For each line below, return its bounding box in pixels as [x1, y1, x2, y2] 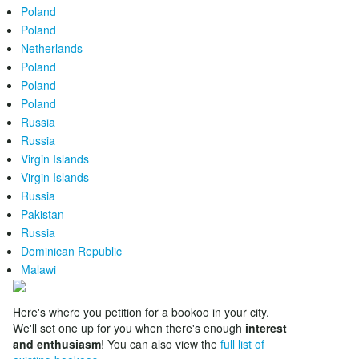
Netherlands [21, 40, 83, 56]
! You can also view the [101, 336, 220, 352]
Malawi [21, 261, 56, 277]
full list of [220, 336, 264, 352]
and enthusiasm [13, 336, 101, 352]
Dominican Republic [21, 243, 122, 259]
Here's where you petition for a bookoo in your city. [13, 304, 269, 320]
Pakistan [21, 206, 64, 222]
